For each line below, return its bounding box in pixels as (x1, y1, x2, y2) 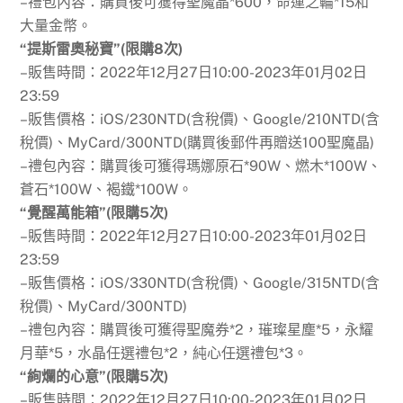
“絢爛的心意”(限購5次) (20, 367, 169, 385)
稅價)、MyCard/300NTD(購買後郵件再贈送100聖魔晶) (20, 133, 375, 151)
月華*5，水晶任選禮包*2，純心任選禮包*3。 (20, 344, 309, 362)
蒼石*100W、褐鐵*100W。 (20, 180, 193, 198)
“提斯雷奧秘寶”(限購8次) (20, 40, 184, 58)
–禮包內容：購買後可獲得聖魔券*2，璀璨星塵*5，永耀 (20, 320, 374, 338)
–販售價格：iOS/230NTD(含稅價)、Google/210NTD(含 (20, 110, 381, 128)
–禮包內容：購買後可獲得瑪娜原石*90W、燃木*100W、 (20, 157, 382, 175)
